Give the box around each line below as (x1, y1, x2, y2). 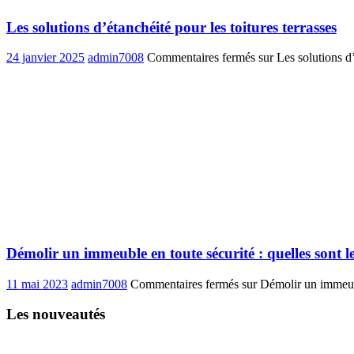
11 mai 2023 (6, 277, 68, 291)
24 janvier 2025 (6, 51, 85, 65)
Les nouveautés (6, 306, 105, 323)
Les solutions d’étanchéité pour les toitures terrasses (6, 18, 337, 36)
